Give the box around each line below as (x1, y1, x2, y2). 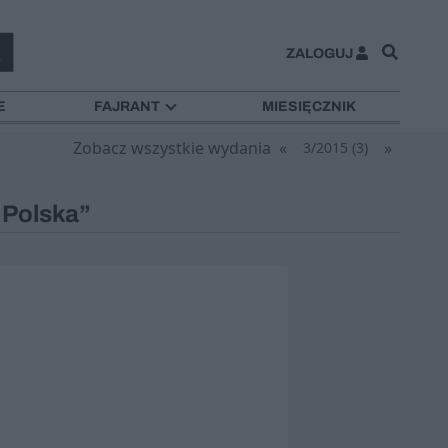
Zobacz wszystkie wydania (73, 136, 271, 159)
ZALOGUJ (285, 45, 353, 61)
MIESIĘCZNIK (262, 99, 357, 115)
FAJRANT (93, 99, 160, 115)
